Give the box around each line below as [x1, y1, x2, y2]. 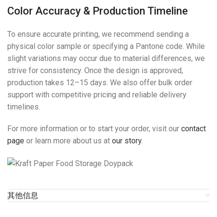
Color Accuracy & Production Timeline [7, 5, 188, 17]
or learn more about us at [24, 136, 112, 146]
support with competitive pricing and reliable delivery [7, 90, 186, 100]
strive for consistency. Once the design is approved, [7, 66, 183, 76]
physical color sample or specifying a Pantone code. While [7, 42, 205, 51]
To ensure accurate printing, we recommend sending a [7, 30, 189, 39]
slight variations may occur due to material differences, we [7, 54, 205, 63]
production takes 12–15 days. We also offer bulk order [7, 78, 192, 88]
